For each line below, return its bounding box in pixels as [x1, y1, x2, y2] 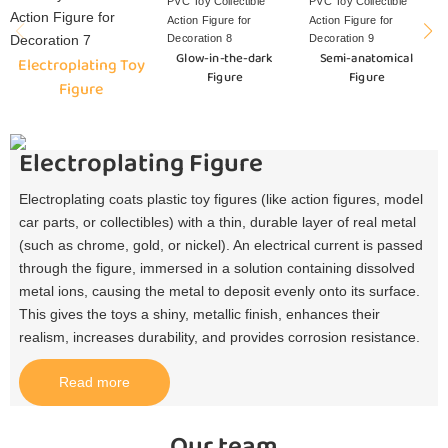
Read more [58, 374, 130, 391]
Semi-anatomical [320, 48, 414, 69]
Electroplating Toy [17, 53, 145, 79]
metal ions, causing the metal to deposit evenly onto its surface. [18, 283, 420, 300]
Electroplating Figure [18, 143, 263, 186]
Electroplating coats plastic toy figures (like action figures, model [18, 191, 423, 208]
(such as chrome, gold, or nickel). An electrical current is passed [18, 237, 423, 254]
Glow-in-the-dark [175, 48, 272, 69]
